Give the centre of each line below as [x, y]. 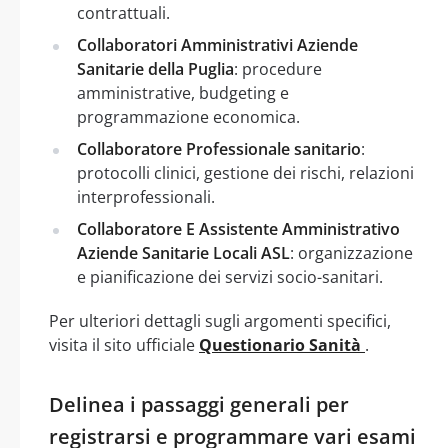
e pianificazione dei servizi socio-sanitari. [230, 276]
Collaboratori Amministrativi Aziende [217, 44]
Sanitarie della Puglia [155, 68]
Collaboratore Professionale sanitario [219, 148]
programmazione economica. [188, 116]
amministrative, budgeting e [183, 92]
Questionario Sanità [282, 344]
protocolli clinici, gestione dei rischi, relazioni [245, 172]
